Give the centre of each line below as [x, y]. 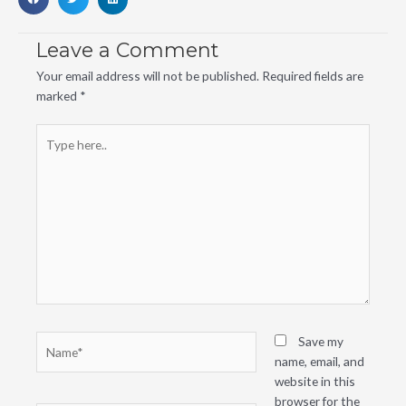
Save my [320, 342]
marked [58, 95]
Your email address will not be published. [148, 75]
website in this [314, 382]
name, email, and [319, 362]
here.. [50, 153]
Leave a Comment [127, 49]
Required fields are [313, 75]
